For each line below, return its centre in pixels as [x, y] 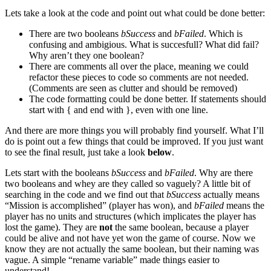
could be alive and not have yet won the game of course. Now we [130, 238]
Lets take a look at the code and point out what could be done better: [135, 13]
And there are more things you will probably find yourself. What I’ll [134, 131]
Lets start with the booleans [58, 173]
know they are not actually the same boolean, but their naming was [132, 249]
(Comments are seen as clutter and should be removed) [133, 88]
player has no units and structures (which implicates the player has [130, 217]
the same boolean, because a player [181, 227]
